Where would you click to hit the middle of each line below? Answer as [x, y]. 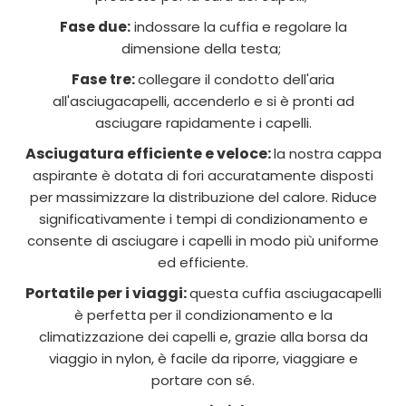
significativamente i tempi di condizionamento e [203, 219]
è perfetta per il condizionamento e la [203, 315]
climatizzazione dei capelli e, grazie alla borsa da [203, 337]
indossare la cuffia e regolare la [238, 27]
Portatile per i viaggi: [107, 293]
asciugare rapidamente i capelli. [203, 123]
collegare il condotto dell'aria [236, 79]
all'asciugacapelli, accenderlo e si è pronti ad [203, 101]
